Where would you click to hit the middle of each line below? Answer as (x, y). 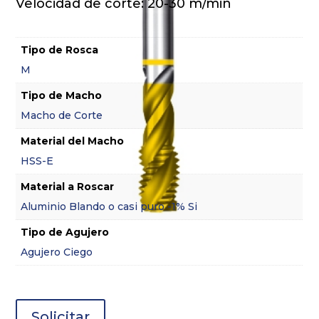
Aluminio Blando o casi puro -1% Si (109, 206)
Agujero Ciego (57, 252)
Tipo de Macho (62, 95)
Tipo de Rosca (60, 49)
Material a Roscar (68, 186)
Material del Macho (73, 141)
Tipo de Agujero (65, 232)
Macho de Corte (62, 115)
